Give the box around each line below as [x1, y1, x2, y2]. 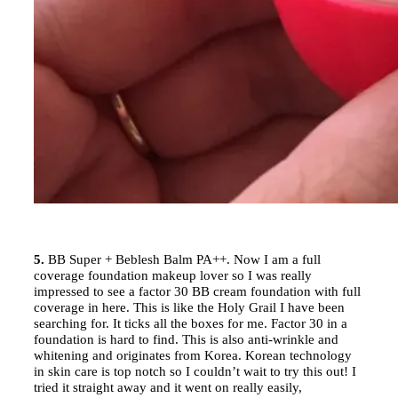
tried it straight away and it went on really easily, [34, 379, 302, 394]
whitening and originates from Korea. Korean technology [34, 347, 352, 362]
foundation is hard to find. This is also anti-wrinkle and [34, 331, 338, 346]
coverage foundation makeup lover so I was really [34, 267, 312, 283]
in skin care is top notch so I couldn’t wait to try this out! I [34, 363, 356, 378]
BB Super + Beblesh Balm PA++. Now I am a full [44, 251, 321, 267]
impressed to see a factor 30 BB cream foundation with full [34, 283, 361, 298]
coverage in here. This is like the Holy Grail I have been [34, 299, 345, 314]
